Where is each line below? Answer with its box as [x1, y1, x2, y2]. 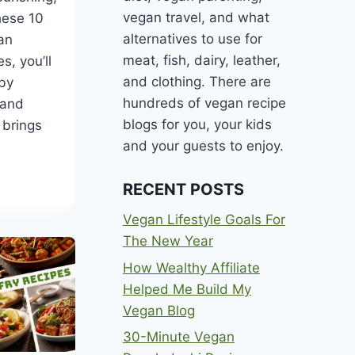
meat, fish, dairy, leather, [122, 52, 281, 69]
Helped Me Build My [122, 281, 251, 297]
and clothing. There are [122, 74, 271, 90]
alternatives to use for [122, 31, 262, 48]
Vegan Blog [122, 302, 195, 319]
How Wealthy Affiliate [122, 259, 260, 276]
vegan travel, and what [122, 10, 269, 26]
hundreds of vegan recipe [122, 95, 286, 112]
